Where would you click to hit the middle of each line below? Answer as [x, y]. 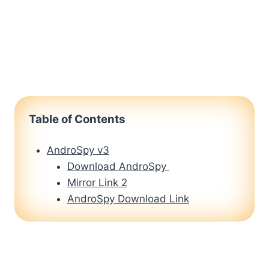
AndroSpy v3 [78, 150]
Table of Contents [77, 119]
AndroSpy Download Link [128, 199]
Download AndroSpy [118, 167]
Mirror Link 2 [97, 183]
